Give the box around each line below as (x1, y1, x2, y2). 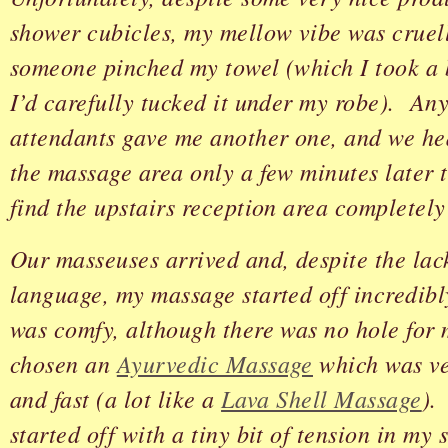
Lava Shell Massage (221, 382, 422, 414)
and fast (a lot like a (10, 382, 222, 414)
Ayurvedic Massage (116, 347, 313, 379)
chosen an (10, 347, 117, 379)
